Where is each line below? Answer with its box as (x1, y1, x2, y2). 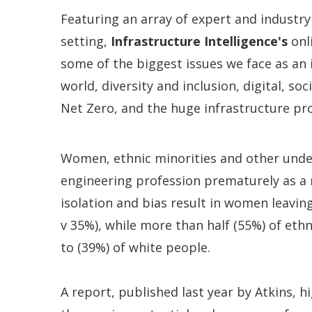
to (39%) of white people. (61, 239, 210, 256)
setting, (61, 33, 111, 49)
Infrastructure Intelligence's (111, 33, 291, 49)
